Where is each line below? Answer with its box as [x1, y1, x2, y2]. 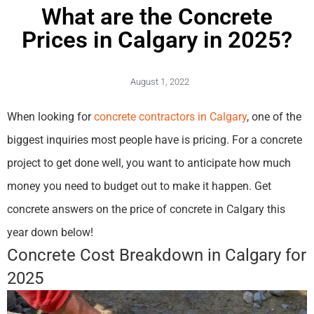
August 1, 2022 [130, 76, 189, 88]
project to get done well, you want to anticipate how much [7, 156, 291, 170]
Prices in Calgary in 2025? [22, 26, 292, 54]
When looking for [7, 110, 94, 124]
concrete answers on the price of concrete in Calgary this [7, 203, 285, 217]
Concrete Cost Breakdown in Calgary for [7, 245, 306, 266]
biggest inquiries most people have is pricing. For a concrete [7, 133, 302, 147]
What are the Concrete [41, 3, 273, 31]
